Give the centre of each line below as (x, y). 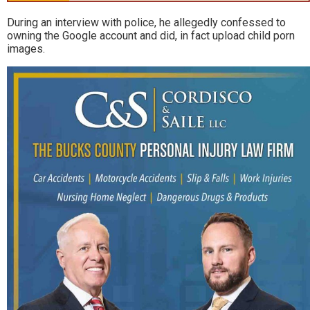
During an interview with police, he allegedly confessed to (146, 23)
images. (26, 49)
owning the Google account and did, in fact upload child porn (151, 36)
